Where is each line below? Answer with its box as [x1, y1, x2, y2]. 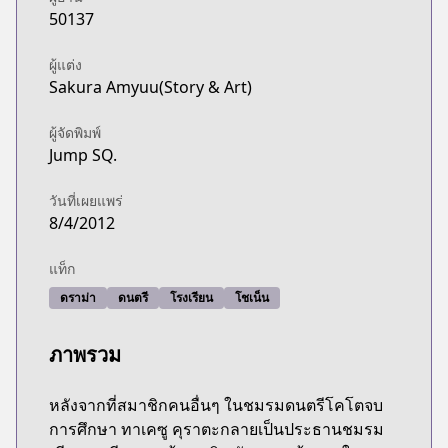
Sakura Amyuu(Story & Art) [49, 76, 252, 98]
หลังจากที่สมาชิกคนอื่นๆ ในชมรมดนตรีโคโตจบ [49, 394, 383, 416]
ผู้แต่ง [49, 55, 82, 74]
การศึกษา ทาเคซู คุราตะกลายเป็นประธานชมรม [49, 418, 384, 440]
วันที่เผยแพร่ [49, 191, 123, 210]
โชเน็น [235, 289, 269, 306]
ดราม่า [60, 289, 96, 306]
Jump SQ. [49, 144, 117, 166]
